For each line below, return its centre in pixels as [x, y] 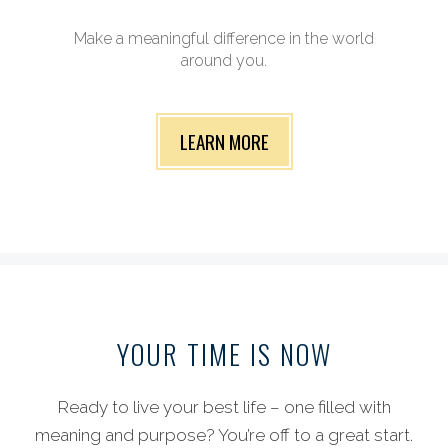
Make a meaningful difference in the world [224, 38]
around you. [224, 60]
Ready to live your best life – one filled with [224, 407]
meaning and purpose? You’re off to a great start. [224, 435]
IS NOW [286, 354]
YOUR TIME [179, 354]
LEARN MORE [224, 141]
